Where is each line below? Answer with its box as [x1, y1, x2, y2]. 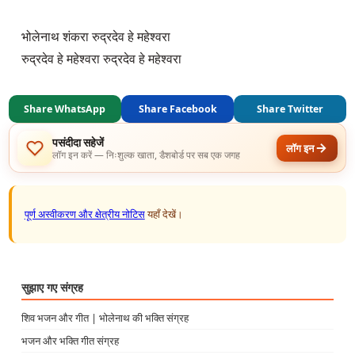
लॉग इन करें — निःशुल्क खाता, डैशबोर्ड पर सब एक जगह [52, 147, 241, 161]
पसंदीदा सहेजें [52, 134, 105, 150]
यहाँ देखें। [144, 207, 183, 222]
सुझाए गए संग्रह [21, 280, 83, 296]
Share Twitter [257, 102, 324, 116]
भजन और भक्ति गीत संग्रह [21, 334, 119, 349]
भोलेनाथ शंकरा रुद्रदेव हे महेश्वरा [21, 28, 170, 46]
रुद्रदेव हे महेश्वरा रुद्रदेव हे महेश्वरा [21, 50, 181, 68]
